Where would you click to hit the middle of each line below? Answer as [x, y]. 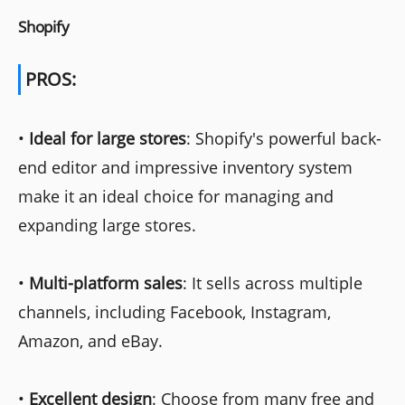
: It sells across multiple [273, 283]
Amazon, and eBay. [90, 340]
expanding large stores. [107, 225]
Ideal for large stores [108, 138]
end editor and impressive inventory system [185, 167]
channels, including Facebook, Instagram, [174, 311]
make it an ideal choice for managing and [176, 196]
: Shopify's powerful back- [284, 138]
